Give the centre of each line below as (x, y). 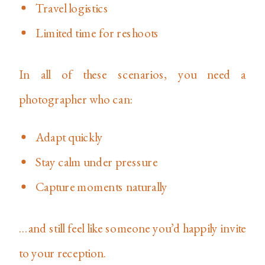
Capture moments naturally (101, 187)
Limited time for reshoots (97, 33)
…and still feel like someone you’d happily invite (132, 228)
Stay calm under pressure (97, 162)
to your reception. (63, 253)
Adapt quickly (69, 137)
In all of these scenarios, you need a (132, 74)
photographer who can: (76, 99)
